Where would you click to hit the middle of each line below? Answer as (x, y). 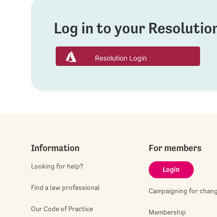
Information (55, 147)
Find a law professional (65, 187)
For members (175, 147)
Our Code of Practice (62, 209)
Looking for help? (57, 166)
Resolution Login (121, 58)
